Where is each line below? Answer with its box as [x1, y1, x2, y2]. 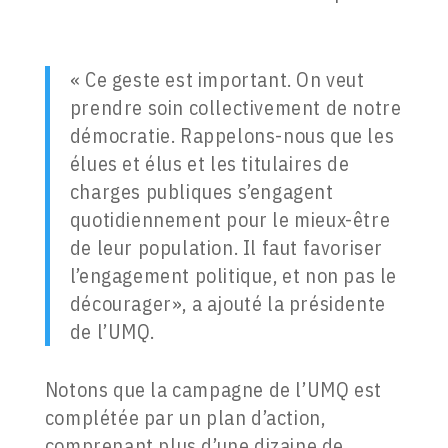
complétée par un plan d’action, [44, 404, 326, 432]
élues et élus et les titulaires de [69, 150, 350, 178]
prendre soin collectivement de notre [69, 94, 402, 122]
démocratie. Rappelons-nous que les [69, 122, 395, 150]
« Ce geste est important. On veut [69, 66, 365, 94]
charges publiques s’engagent [69, 178, 334, 206]
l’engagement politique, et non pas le [69, 262, 397, 290]
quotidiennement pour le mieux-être [69, 206, 391, 234]
